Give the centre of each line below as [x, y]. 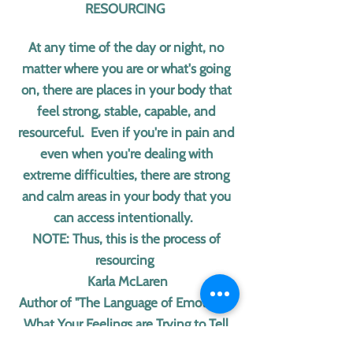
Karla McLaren [126, 281]
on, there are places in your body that [126, 90]
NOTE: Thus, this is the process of [126, 239]
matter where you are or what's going [126, 69]
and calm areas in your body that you [126, 196]
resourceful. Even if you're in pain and [126, 132]
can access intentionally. [126, 217]
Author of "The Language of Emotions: [126, 303]
